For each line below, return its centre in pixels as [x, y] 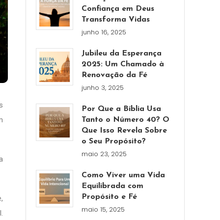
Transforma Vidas [116, 20]
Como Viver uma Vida [124, 175]
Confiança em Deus [118, 9]
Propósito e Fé [110, 197]
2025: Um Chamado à [123, 64]
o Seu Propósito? [114, 141]
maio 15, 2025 [103, 209]
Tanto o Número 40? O [126, 120]
